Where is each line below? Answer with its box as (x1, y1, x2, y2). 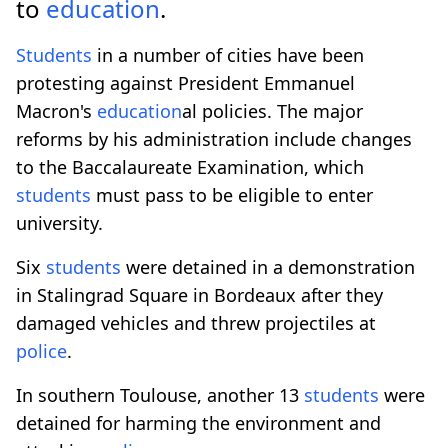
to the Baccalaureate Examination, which (16, 154, 364, 179)
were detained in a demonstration (121, 254, 415, 279)
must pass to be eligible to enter (91, 182, 373, 207)
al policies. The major (182, 98, 363, 123)
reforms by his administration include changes (16, 126, 412, 151)
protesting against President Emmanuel (16, 70, 355, 95)
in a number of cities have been (92, 42, 364, 67)
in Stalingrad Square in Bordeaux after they (16, 282, 383, 307)
